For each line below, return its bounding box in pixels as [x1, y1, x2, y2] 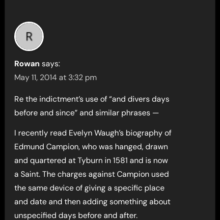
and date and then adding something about [14, 196, 171, 207]
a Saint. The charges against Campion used [14, 169, 169, 179]
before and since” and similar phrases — [14, 108, 160, 118]
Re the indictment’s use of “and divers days [14, 94, 170, 104]
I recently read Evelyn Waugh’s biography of [14, 128, 172, 138]
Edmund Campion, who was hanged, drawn [14, 141, 168, 152]
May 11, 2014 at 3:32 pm [14, 72, 97, 82]
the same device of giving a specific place [14, 183, 165, 193]
